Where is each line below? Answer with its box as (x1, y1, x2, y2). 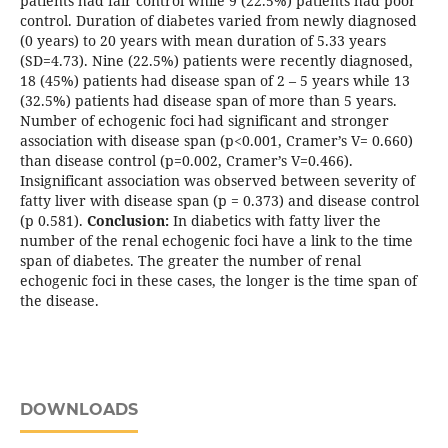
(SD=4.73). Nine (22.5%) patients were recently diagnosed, (19, 51, 413, 71)
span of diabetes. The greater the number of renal (19, 251, 361, 271)
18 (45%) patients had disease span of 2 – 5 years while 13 (19, 71, 410, 91)
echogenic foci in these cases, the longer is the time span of (19, 271, 417, 291)
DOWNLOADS (19, 400, 138, 420)
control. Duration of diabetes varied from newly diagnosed (19, 11, 417, 31)
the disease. (19, 291, 99, 311)
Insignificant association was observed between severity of (19, 171, 415, 191)
